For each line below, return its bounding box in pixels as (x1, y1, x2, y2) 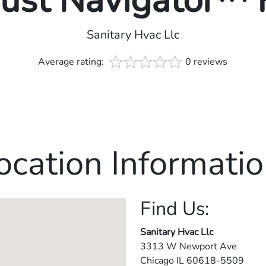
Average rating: (38, 55, 107, 69)
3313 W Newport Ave (140, 240, 237, 254)
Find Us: (140, 196, 209, 222)
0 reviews (185, 55, 228, 69)
